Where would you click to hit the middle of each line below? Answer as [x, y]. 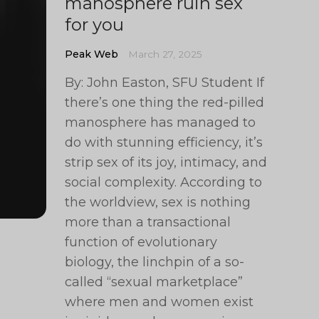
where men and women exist [159, 302]
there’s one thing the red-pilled [165, 103]
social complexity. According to [164, 182]
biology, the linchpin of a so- [155, 262]
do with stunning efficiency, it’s [164, 142]
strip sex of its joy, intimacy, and [166, 162]
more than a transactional [148, 222]
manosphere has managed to [161, 122]
